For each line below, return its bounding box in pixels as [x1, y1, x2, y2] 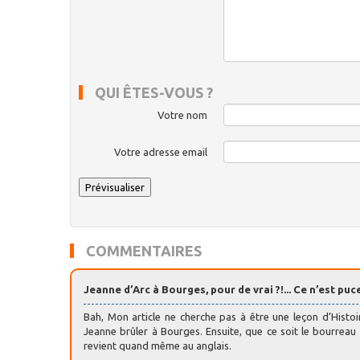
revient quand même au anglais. [84, 340, 231, 352]
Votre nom [157, 109, 207, 121]
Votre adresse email [114, 146, 207, 158]
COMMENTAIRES [86, 243, 202, 260]
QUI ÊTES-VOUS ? [95, 84, 213, 101]
